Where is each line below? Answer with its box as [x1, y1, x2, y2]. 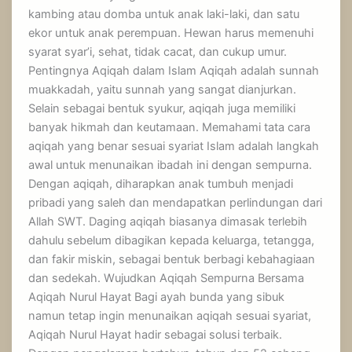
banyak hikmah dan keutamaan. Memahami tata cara [28, 120, 311, 135]
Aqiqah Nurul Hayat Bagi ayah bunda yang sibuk [28, 290, 285, 305]
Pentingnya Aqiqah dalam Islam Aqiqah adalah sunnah [28, 64, 320, 79]
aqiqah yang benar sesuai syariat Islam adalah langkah [28, 139, 320, 154]
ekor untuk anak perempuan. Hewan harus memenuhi [28, 26, 314, 41]
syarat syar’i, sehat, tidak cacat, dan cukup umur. [28, 45, 288, 60]
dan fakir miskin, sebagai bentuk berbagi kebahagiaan [28, 252, 316, 267]
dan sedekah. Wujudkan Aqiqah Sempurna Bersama [28, 271, 305, 286]
